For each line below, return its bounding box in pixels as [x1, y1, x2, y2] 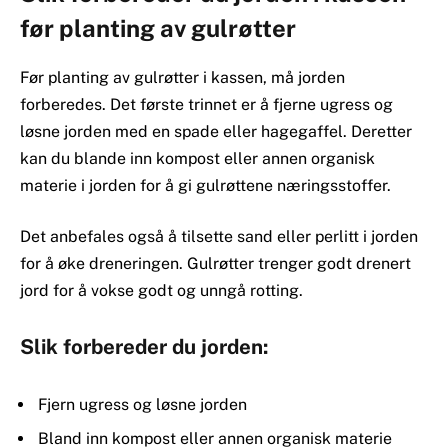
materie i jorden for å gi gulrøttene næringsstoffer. [20, 175, 391, 195]
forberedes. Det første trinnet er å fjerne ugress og [20, 94, 393, 114]
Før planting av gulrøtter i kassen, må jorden [20, 67, 345, 87]
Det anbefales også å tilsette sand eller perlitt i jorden [20, 227, 418, 247]
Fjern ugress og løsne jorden [38, 394, 247, 414]
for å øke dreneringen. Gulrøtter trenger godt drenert [20, 254, 411, 274]
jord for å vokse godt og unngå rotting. [20, 281, 303, 301]
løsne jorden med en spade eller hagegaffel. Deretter [20, 121, 412, 141]
